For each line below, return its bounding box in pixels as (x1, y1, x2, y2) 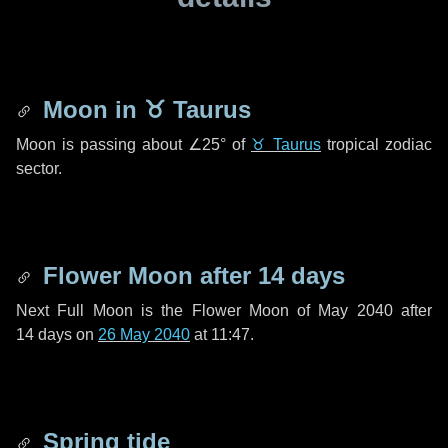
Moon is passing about (16, 136, 188, 153)
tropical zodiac (321, 136, 432, 153)
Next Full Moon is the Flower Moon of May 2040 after (16, 302, 432, 319)
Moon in (36, 96, 144, 123)
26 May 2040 (98, 326, 190, 343)
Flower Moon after (36, 262, 258, 289)
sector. (16, 160, 62, 177)
